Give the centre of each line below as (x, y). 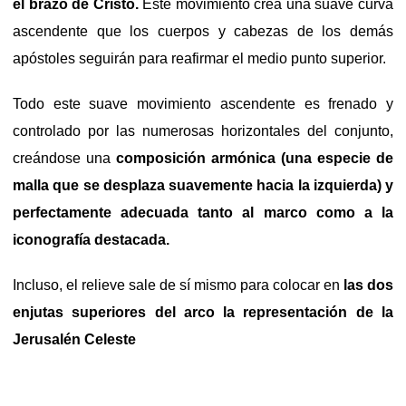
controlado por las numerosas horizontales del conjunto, (203, 130)
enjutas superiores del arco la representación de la (203, 312)
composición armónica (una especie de (255, 158)
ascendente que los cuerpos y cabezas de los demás (203, 31)
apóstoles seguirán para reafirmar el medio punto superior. (199, 58)
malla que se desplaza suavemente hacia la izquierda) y (203, 185)
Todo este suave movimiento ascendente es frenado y (203, 103)
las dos (368, 285)
